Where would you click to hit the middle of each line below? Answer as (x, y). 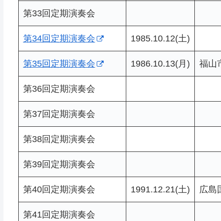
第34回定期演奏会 (59, 38)
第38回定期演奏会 (59, 139)
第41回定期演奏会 (59, 214)
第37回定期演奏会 (59, 114)
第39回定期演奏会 (59, 164)
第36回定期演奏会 (59, 89)
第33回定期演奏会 (59, 13)
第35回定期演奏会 (59, 63)
